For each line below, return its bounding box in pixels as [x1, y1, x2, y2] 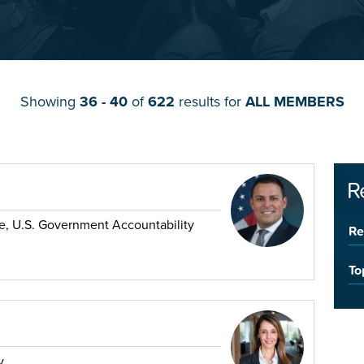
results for [174, 93, 245, 111]
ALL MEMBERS [245, 93, 344, 111]
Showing [19, 93, 80, 111]
